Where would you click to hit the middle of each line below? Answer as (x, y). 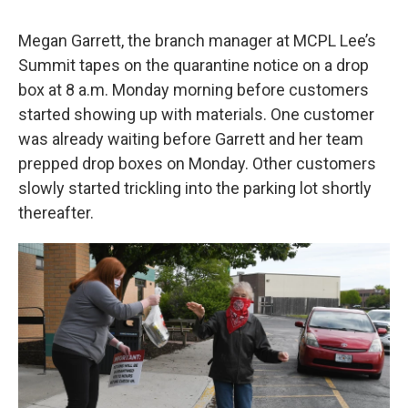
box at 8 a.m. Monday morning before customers (194, 90)
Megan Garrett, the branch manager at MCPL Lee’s (197, 41)
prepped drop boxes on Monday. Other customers (197, 163)
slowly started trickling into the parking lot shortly (195, 188)
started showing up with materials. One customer (196, 114)
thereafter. (56, 213)
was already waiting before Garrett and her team (191, 139)
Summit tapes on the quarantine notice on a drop (194, 65)
